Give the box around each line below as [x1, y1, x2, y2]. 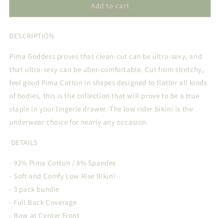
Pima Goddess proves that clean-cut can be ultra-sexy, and [9, 52, 202, 61]
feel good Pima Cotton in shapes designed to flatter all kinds [9, 78, 207, 87]
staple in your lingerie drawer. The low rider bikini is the [9, 104, 193, 113]
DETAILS [9, 138, 38, 147]
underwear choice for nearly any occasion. [9, 117, 149, 127]
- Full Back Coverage [9, 198, 79, 207]
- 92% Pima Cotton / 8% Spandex [9, 158, 118, 167]
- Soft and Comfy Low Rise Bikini [9, 171, 117, 181]
